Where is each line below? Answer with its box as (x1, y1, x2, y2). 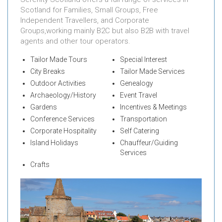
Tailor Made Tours (30, 55, 87, 64)
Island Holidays (30, 139, 78, 147)
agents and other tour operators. (20, 37, 130, 46)
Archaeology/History (30, 91, 96, 100)
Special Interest (119, 55, 167, 64)
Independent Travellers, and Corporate (20, 16, 149, 25)
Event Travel (119, 91, 157, 100)
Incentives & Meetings (119, 103, 187, 111)
